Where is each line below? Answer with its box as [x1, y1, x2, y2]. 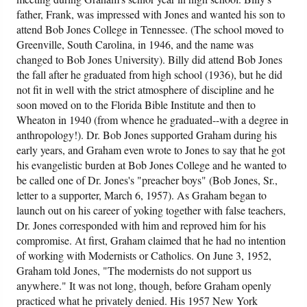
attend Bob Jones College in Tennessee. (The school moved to [16, 22, 284, 37]
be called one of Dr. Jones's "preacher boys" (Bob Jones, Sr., [16, 173, 278, 188]
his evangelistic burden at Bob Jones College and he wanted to [16, 158, 287, 173]
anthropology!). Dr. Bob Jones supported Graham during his [16, 127, 278, 143]
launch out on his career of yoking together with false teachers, [16, 203, 286, 218]
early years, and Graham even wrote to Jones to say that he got [16, 143, 286, 158]
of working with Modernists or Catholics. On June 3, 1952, [16, 248, 272, 263]
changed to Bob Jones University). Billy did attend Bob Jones [16, 52, 283, 67]
